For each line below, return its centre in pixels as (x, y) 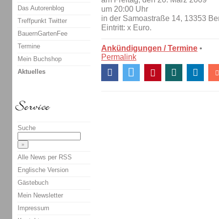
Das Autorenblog (41, 8)
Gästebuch (33, 182)
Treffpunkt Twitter (42, 21)
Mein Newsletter (40, 195)
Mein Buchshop (40, 59)
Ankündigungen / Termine (149, 48)
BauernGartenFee (43, 33)
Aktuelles (32, 71)
